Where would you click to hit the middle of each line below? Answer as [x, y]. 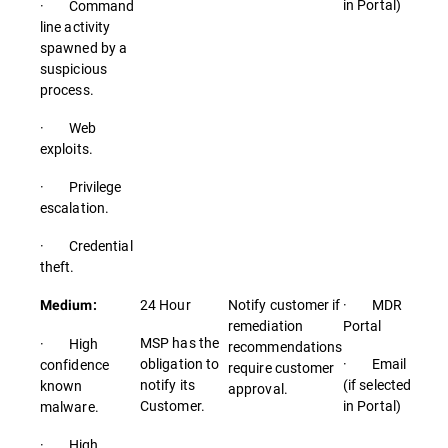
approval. [258, 388]
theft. [57, 266]
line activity [75, 26]
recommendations [285, 346]
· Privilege [81, 186]
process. [67, 89]
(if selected [377, 384]
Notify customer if [284, 304]
